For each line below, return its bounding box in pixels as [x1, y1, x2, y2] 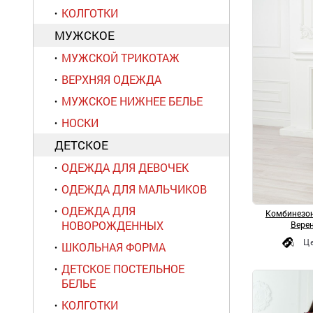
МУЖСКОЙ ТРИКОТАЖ [61, 50, 180, 65]
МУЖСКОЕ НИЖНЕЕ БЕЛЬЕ [61, 94, 203, 108]
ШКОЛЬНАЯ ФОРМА [61, 240, 166, 254]
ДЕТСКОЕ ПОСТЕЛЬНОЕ [61, 261, 184, 276]
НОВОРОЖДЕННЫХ [61, 218, 163, 233]
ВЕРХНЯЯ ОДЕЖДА [61, 72, 161, 87]
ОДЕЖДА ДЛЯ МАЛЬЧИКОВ [61, 182, 207, 196]
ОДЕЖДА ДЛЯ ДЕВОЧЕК [61, 160, 189, 175]
